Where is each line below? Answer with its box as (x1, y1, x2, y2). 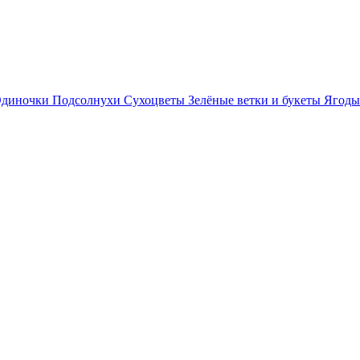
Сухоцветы (124, 93, 185, 107)
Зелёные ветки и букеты (188, 93, 321, 107)
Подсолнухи (52, 93, 121, 107)
